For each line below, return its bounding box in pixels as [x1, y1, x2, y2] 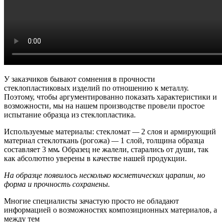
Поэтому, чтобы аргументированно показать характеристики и [4, 92, 217, 101]
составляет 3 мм [4, 145, 58, 154]
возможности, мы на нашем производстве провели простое [4, 101, 205, 110]
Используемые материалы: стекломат [4, 127, 132, 136]
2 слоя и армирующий [139, 127, 216, 136]
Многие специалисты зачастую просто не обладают [4, 196, 179, 205]
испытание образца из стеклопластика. [4, 110, 136, 119]
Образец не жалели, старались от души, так [62, 145, 209, 154]
